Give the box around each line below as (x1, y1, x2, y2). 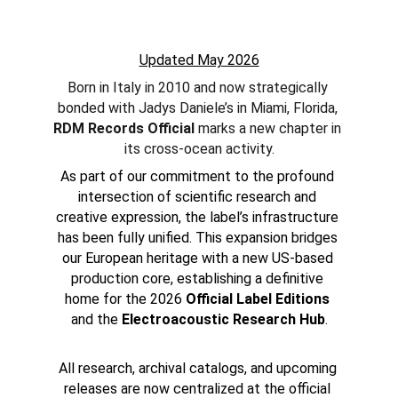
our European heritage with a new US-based (61, 250, 337, 267)
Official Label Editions (186, 291, 330, 307)
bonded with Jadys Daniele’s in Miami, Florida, (57, 99, 341, 116)
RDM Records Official (53, 120, 195, 137)
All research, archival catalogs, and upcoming (58, 360, 340, 377)
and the (70, 311, 122, 328)
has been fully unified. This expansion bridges (57, 229, 341, 246)
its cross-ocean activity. (123, 140, 275, 157)
